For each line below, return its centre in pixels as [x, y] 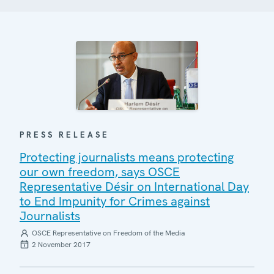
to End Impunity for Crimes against [115, 201]
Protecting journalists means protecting [127, 157]
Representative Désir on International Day [134, 186]
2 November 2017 [61, 244]
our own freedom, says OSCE [100, 172]
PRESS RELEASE [65, 135]
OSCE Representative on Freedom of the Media [108, 233]
